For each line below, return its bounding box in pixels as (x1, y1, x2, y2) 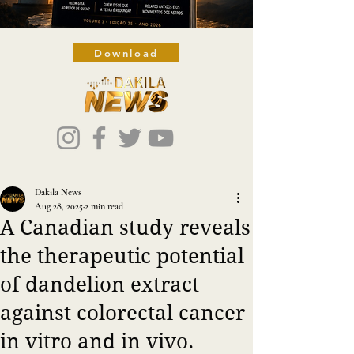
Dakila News (35, 186, 81, 198)
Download (94, 46, 159, 59)
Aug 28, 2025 (35, 201, 83, 212)
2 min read (85, 201, 123, 212)
